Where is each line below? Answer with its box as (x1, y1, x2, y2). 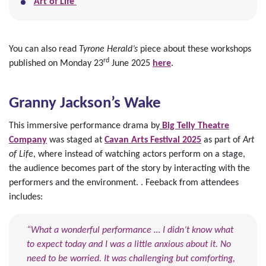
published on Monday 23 (9, 58, 103, 68)
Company (9, 135, 47, 145)
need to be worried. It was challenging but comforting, (27, 254, 235, 264)
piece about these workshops (138, 44, 251, 54)
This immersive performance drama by (9, 121, 160, 131)
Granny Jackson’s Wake (9, 95, 164, 112)
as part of (201, 135, 243, 145)
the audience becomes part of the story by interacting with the (9, 163, 250, 173)
